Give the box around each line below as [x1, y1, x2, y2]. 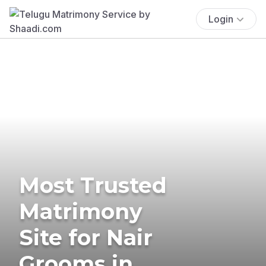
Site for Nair [19, 224, 153, 251]
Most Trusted [19, 172, 167, 198]
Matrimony [19, 198, 142, 224]
